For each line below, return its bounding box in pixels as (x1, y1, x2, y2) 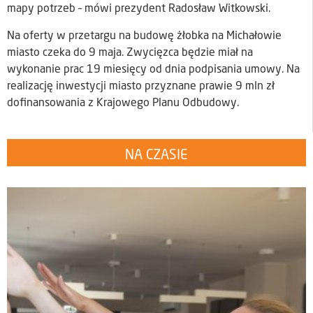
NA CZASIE (125, 149, 188, 163)
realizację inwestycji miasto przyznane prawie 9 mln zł (7, 80, 275, 92)
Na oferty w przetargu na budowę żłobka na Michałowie (7, 30, 282, 42)
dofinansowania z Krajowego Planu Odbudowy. (7, 97, 239, 109)
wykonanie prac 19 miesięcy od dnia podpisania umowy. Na (7, 64, 300, 75)
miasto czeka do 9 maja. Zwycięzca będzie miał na (7, 47, 253, 59)
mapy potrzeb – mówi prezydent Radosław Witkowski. (7, 3, 270, 15)
